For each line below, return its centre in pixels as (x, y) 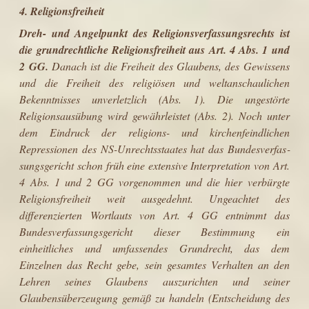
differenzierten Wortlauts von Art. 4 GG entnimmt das (154, 215)
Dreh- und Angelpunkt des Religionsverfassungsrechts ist (154, 33)
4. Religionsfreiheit (62, 11)
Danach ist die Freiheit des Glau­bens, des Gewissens (169, 66)
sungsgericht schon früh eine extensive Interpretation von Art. (154, 165)
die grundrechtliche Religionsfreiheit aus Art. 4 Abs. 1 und (154, 49)
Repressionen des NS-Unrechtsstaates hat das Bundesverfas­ (154, 148)
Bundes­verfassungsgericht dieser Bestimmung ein (154, 231)
